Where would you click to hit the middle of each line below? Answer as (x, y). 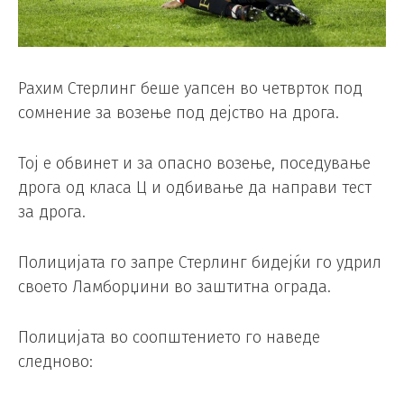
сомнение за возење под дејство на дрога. (179, 113)
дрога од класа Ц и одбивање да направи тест (195, 188)
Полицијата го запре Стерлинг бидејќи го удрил (200, 262)
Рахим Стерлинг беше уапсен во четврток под (190, 89)
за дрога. (52, 212)
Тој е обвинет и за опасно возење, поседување (194, 164)
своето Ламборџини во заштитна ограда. (174, 286)
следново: (55, 361)
